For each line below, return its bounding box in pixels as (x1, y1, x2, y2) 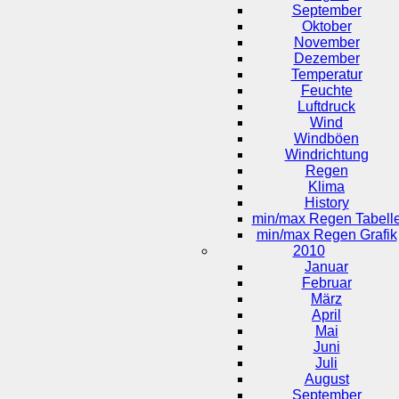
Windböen (294, 130, 359, 146)
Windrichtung (284, 146, 369, 162)
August (304, 370, 349, 387)
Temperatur (290, 66, 362, 82)
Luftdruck (297, 98, 355, 114)
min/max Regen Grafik (256, 226, 397, 242)
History (304, 194, 349, 210)
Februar (301, 274, 352, 290)
